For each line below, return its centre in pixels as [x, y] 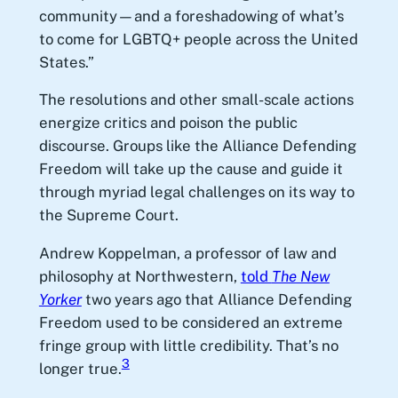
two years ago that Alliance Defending [216, 300]
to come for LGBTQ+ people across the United [198, 39]
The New [300, 277]
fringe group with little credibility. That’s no [188, 346]
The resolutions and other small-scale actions [196, 100]
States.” [66, 62]
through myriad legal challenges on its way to [196, 192]
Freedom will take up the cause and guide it [191, 169]
